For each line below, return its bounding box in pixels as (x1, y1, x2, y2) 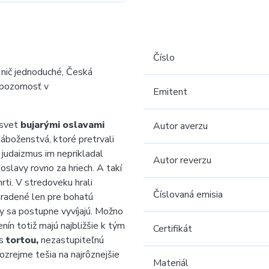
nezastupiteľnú (41, 234, 104, 247)
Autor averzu (153, 119, 208, 133)
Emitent (153, 85, 187, 98)
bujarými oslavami (20, 118, 104, 131)
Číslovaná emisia (153, 188, 223, 201)
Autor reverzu (153, 154, 211, 167)
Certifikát (153, 222, 192, 235)
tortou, (6, 234, 41, 247)
